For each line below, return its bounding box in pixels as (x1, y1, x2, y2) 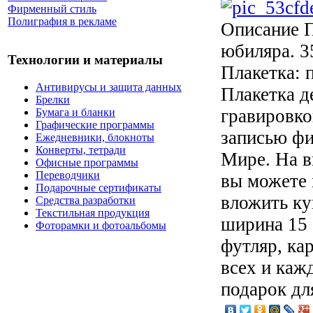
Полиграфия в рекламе (8, 15, 117, 28)
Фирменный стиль (8, 3, 96, 15)
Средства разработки (36, 194, 136, 206)
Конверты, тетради (36, 143, 126, 156)
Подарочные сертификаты (36, 181, 161, 194)
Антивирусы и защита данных (36, 80, 182, 93)
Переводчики (36, 168, 100, 181)
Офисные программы (36, 156, 138, 168)
